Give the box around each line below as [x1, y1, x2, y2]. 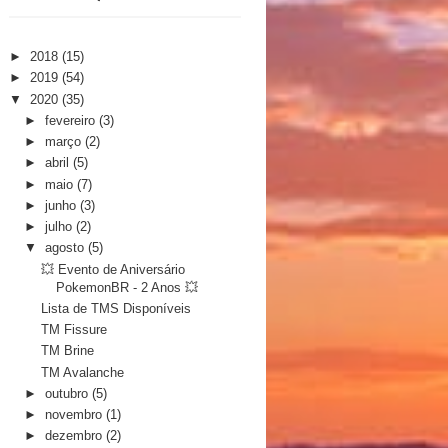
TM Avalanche [40, 364, 124, 380]
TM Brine [40, 343, 94, 359]
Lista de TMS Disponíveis [40, 300, 191, 316]
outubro [45, 385, 93, 401]
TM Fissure [40, 322, 107, 338]
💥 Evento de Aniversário [40, 261, 185, 277]
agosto [45, 240, 89, 256]
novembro [45, 407, 107, 423]
